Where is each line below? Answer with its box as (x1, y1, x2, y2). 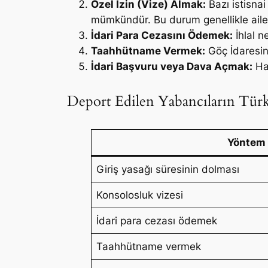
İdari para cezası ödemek (96, 215, 218, 227)
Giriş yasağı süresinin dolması (96, 163, 240, 176)
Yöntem (227, 136, 266, 149)
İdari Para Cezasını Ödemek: (91, 29, 233, 42)
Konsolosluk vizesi (96, 189, 184, 202)
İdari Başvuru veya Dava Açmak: (91, 60, 252, 73)
